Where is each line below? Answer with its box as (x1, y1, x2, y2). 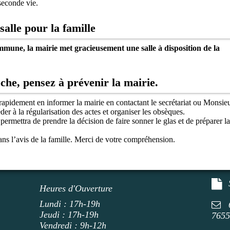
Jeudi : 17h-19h (40, 209, 99, 220)
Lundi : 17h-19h (40, 199, 101, 209)
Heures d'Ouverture (40, 183, 113, 194)
